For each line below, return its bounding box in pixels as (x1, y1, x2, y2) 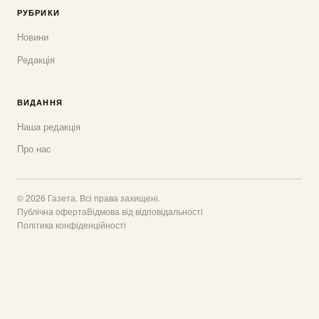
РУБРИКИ (17, 6, 60, 19)
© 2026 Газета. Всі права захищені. (17, 191, 160, 204)
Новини (17, 30, 48, 44)
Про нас (17, 142, 51, 156)
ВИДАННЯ (17, 95, 63, 108)
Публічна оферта (17, 204, 87, 217)
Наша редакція (17, 119, 80, 133)
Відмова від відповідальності (87, 204, 203, 217)
